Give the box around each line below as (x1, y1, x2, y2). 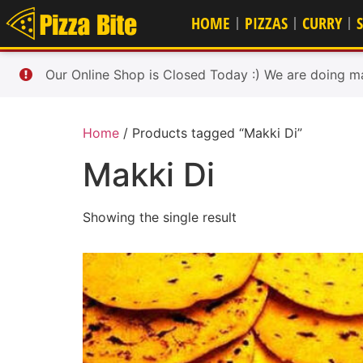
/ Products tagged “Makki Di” (119, 125, 302, 142)
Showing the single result (83, 209, 237, 226)
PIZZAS (245, 12, 288, 35)
